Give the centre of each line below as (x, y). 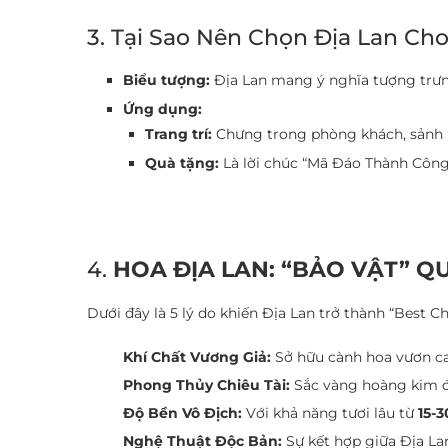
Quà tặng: (182, 163)
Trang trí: (178, 134)
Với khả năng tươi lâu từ (330, 413)
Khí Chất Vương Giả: (197, 357)
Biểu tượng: (166, 80)
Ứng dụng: (162, 109)
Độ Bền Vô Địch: (182, 413)
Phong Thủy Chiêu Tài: (206, 385)
